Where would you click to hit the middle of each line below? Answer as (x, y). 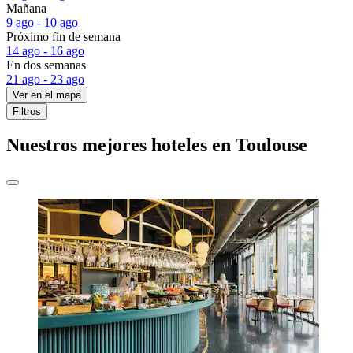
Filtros (27, 111)
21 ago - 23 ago (45, 79)
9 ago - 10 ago (42, 22)
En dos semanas (46, 65)
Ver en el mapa (47, 95)
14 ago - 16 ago (45, 50)
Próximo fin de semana (63, 36)
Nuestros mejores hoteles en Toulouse (157, 145)
